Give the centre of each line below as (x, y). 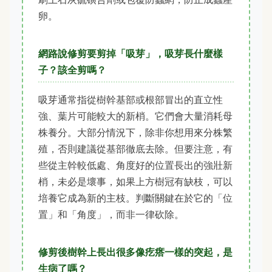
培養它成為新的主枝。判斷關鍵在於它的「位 (135, 198)
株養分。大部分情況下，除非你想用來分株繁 (135, 133)
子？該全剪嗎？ (72, 70)
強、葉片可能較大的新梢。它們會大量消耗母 (135, 116)
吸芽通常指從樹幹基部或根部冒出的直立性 (131, 100)
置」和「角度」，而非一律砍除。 (111, 215)
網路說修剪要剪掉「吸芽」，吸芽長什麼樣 (131, 54)
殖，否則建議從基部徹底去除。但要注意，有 (135, 149)
